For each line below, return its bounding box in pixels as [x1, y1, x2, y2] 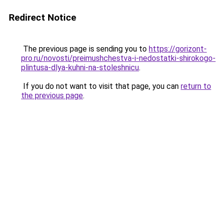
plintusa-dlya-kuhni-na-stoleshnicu [21, 63, 139, 72]
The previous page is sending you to [21, 44, 149, 54]
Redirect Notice [9, 12, 76, 23]
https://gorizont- [149, 44, 207, 54]
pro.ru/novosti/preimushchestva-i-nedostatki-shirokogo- [21, 54, 216, 63]
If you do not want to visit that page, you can [21, 82, 181, 91]
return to [181, 82, 211, 91]
